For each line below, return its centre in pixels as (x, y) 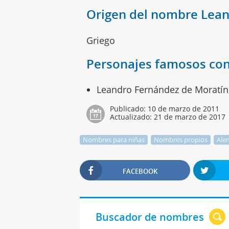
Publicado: (129, 108)
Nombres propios (180, 139)
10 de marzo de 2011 (184, 108)
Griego (101, 40)
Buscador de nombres (150, 217)
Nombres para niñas (113, 139)
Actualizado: (132, 117)
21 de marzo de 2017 (190, 117)
